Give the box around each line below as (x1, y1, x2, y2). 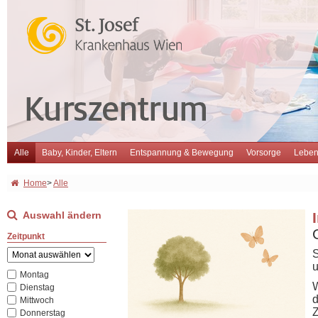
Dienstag (18, 283, 55, 292)
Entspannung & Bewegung (130, 148, 234, 158)
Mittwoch (18, 295, 54, 305)
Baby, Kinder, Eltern (42, 148, 117, 158)
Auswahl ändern (23, 209, 102, 221)
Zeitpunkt (7, 231, 45, 241)
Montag (18, 270, 49, 280)
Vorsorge (246, 148, 281, 158)
